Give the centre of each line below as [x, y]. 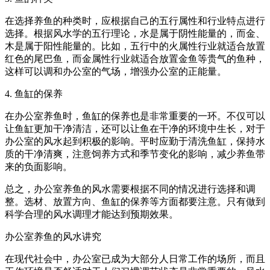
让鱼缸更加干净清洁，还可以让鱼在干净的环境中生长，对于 [135, 128]
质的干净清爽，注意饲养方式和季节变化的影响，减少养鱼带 [135, 154]
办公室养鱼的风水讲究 [53, 236]
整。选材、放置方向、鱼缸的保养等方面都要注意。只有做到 [135, 201]
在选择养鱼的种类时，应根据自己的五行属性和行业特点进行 [135, 20]
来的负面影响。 [39, 166]
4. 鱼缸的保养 [34, 93]
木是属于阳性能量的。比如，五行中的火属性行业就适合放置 [135, 46]
